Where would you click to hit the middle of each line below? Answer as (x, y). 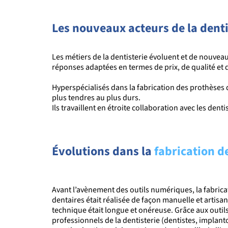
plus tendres (74, 97)
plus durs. (125, 97)
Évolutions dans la (103, 151)
